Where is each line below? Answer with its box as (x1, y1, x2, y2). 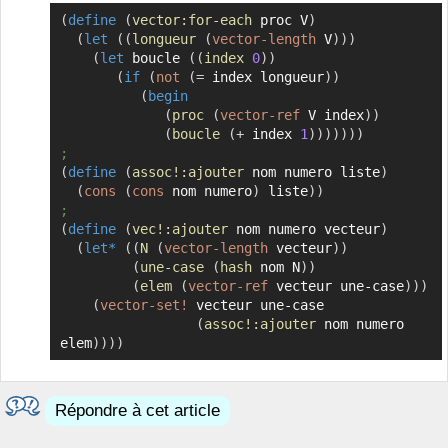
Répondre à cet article (55, 401, 220, 421)
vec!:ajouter (131, 220, 228, 237)
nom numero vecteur (227, 220, 380, 237)
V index (299, 106, 364, 123)
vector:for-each (131, 11, 252, 28)
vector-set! (99, 296, 188, 313)
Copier (383, 12, 432, 29)
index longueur (203, 68, 324, 85)
